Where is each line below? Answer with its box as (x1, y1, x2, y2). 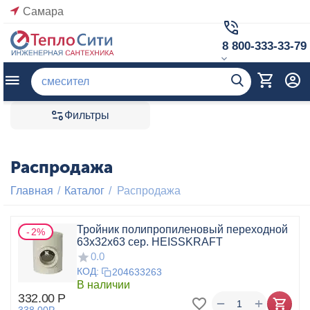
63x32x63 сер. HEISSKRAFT (77, 236, 223, 248)
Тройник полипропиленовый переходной (77, 224, 288, 235)
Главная (10, 185, 53, 197)
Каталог (64, 185, 104, 197)
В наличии (77, 278, 130, 291)
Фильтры (64, 109, 110, 121)
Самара (23, 5, 64, 17)
